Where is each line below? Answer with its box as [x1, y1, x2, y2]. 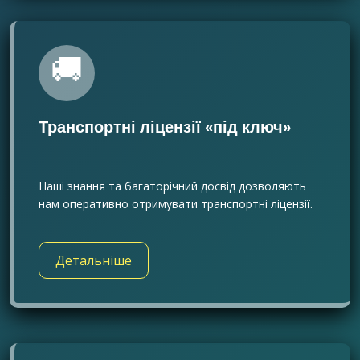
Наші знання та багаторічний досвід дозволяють [39, 178, 306, 194]
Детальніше [55, 252, 132, 269]
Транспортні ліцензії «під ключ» [39, 116, 291, 138]
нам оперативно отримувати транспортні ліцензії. [39, 196, 313, 211]
